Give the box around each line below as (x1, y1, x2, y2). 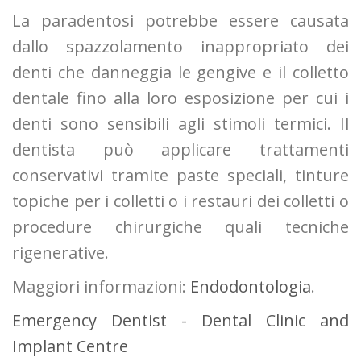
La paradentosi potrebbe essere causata (12, 10, 349, 31)
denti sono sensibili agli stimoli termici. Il (12, 113, 349, 135)
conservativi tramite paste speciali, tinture (12, 164, 349, 186)
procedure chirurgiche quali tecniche (12, 216, 349, 238)
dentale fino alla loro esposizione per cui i (12, 87, 349, 109)
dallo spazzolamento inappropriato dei (12, 35, 349, 57)
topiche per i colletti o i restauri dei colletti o (12, 190, 349, 212)
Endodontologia (190, 276, 311, 297)
